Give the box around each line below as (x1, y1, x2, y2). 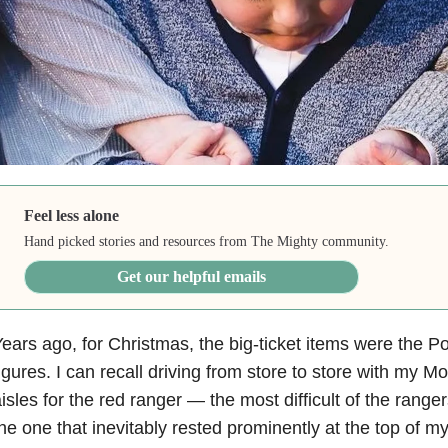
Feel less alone (24, 206, 120, 224)
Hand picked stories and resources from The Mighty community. (24, 233, 390, 249)
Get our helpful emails (117, 267, 267, 285)
